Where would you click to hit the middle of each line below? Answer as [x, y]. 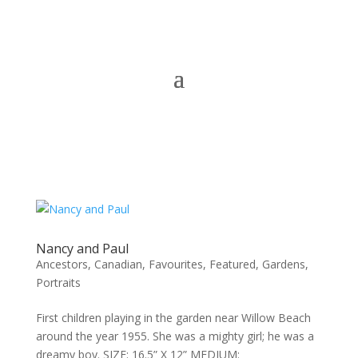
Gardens [283, 264]
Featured [232, 264]
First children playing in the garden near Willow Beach [173, 318]
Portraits [58, 282]
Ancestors [62, 264]
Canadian [118, 264]
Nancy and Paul [82, 249]
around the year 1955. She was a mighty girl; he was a [175, 336]
